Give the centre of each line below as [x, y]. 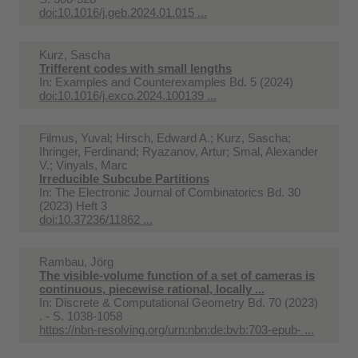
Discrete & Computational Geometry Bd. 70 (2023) [187, 302]
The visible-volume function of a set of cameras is [177, 275]
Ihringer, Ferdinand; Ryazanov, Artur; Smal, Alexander [179, 151]
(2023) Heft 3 [73, 205]
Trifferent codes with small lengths [135, 68]
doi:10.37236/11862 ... [96, 219]
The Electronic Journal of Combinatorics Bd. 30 [178, 192]
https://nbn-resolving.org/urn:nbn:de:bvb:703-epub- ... [177, 329]
